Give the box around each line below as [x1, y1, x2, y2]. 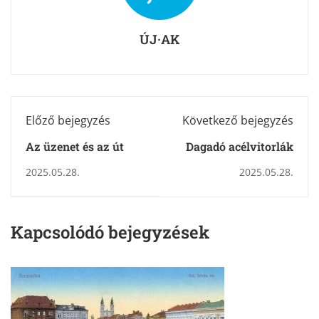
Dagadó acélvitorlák [186, 138, 293, 154]
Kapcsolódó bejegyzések [11, 220, 209, 244]
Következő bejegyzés [182, 112, 293, 128]
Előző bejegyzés [26, 112, 110, 128]
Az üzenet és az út [26, 138, 124, 154]
